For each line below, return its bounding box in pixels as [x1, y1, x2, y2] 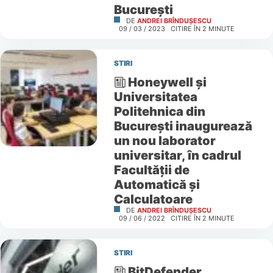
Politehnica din [113, 104, 205, 119]
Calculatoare [113, 191, 195, 207]
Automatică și [113, 177, 200, 193]
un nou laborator [113, 133, 216, 149]
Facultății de [113, 162, 190, 178]
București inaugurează [113, 118, 252, 134]
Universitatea [113, 89, 197, 105]
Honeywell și [128, 74, 207, 90]
